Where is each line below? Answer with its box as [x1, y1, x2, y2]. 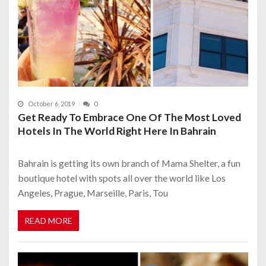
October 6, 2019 [28, 100, 75, 108]
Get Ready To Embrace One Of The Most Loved [18, 110, 241, 123]
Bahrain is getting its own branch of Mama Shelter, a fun [18, 157, 240, 169]
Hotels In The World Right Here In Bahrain [18, 124, 216, 137]
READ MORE [24, 216, 72, 226]
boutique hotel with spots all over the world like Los [18, 172, 226, 183]
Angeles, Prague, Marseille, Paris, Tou [18, 186, 168, 198]
